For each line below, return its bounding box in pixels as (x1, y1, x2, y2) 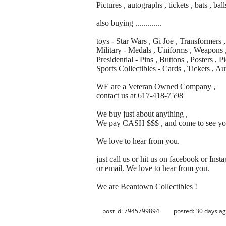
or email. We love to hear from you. (96, 164, 209, 173)
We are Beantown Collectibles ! (96, 182, 197, 191)
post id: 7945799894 (102, 206, 159, 215)
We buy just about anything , (96, 109, 188, 119)
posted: (174, 206, 196, 215)
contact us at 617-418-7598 (96, 91, 183, 100)
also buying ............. (96, 19, 161, 28)
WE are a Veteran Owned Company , (96, 82, 215, 91)
